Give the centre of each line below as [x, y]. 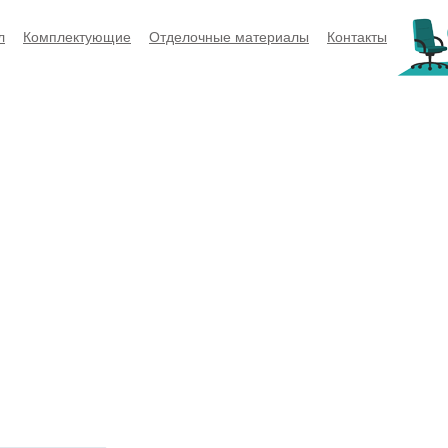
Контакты [357, 37]
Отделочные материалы [229, 37]
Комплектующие [77, 37]
